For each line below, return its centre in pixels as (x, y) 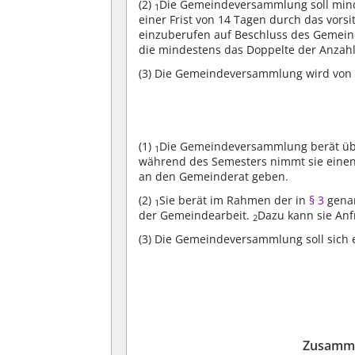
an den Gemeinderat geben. (214, 176)
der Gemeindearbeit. (196, 215)
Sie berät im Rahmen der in (233, 200)
